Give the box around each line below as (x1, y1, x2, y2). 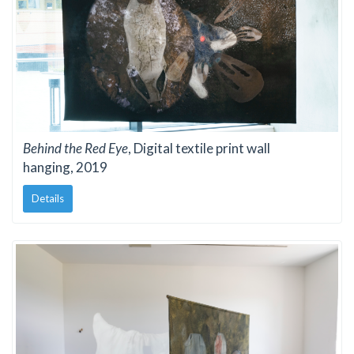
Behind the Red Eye (23, 139, 128, 156)
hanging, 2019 (23, 158, 107, 175)
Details (32, 192, 64, 205)
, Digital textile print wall (128, 139, 270, 156)
